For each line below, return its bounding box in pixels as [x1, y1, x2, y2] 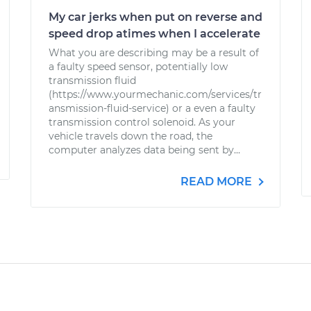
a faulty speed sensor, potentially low [49, 60, 228, 73]
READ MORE [180, 175, 255, 188]
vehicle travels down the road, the [49, 130, 212, 142]
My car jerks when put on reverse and [49, 10, 262, 24]
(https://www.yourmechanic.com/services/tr [49, 88, 262, 101]
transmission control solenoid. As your [49, 116, 235, 128]
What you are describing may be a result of [49, 47, 259, 59]
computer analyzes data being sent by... [49, 144, 240, 156]
